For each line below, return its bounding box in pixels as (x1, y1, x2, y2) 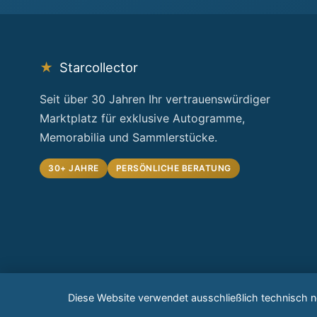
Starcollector (56, 59, 138, 75)
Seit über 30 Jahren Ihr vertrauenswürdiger (40, 92, 270, 106)
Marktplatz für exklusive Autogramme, (40, 111, 245, 125)
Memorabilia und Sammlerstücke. (40, 130, 217, 144)
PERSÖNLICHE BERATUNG (115, 163, 231, 173)
